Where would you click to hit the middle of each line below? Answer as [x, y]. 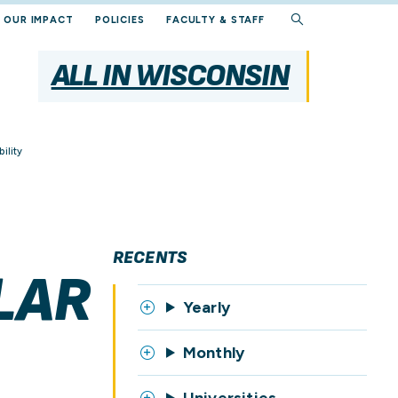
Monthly [214, 353]
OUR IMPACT [39, 20]
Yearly [207, 307]
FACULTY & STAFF [215, 20]
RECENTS [150, 258]
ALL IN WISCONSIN [170, 76]
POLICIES [119, 20]
